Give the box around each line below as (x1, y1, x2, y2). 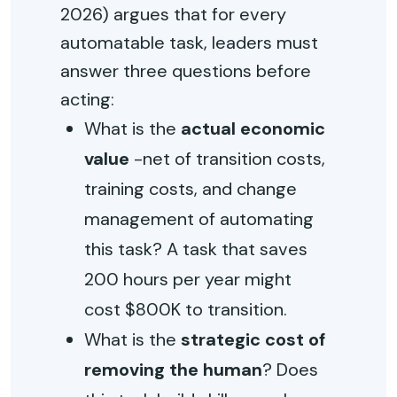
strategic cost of (181, 328, 326, 351)
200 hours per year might (84, 268, 292, 291)
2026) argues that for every (60, 3, 286, 26)
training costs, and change (84, 177, 298, 200)
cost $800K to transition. (84, 298, 288, 321)
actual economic (181, 117, 326, 140)
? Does (262, 358, 319, 381)
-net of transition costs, (129, 147, 326, 170)
